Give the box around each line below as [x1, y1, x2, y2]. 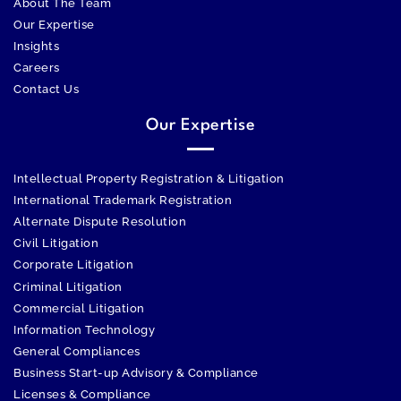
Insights [13, 39, 59, 54]
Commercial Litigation [13, 302, 145, 316]
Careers [13, 61, 60, 75]
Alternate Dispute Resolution [13, 215, 186, 229]
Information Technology [13, 323, 155, 337]
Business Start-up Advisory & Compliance [13, 366, 259, 380]
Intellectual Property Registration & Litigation [13, 172, 285, 186]
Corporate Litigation [13, 258, 133, 272]
